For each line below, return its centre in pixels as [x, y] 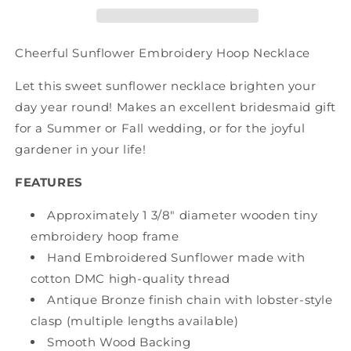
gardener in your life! [81, 149]
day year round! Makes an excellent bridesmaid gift [176, 107]
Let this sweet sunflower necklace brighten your [166, 85]
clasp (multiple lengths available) [135, 320]
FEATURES [49, 182]
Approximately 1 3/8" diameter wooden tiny [183, 215]
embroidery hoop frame [105, 236]
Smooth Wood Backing [119, 342]
